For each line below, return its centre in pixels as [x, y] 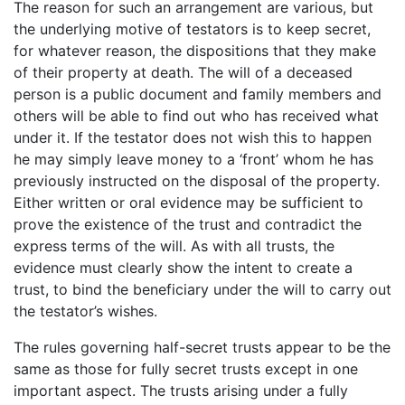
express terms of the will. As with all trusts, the [174, 246]
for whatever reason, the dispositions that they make [195, 51]
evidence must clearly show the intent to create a [183, 268]
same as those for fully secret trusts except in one [186, 369]
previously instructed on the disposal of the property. [197, 181]
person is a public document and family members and [198, 94]
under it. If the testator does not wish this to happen [193, 138]
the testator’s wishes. [85, 311]
